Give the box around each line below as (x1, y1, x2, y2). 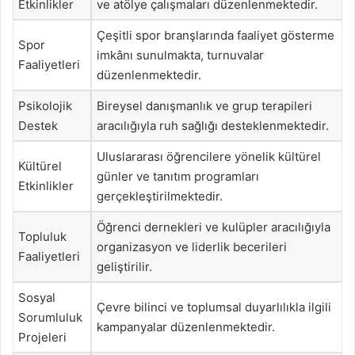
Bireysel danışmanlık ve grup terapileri (97, 98, 312, 113)
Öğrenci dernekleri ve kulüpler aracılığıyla (97, 219, 330, 235)
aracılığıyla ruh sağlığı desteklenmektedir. (97, 118, 329, 133)
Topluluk (18, 229, 67, 244)
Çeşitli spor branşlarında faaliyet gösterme (97, 28, 334, 43)
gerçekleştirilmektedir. (97, 189, 223, 204)
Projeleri (18, 330, 67, 345)
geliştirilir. (97, 259, 152, 274)
